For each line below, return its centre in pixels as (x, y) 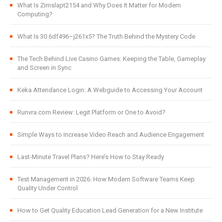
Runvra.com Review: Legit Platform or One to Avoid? (91, 112)
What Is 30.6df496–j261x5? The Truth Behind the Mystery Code (106, 37)
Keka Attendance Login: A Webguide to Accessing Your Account (110, 90)
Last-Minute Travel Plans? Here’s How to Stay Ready (91, 157)
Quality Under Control (48, 188)
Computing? (35, 14)
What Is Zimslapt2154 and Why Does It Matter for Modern (99, 5)
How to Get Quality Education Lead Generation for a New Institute (110, 211)
